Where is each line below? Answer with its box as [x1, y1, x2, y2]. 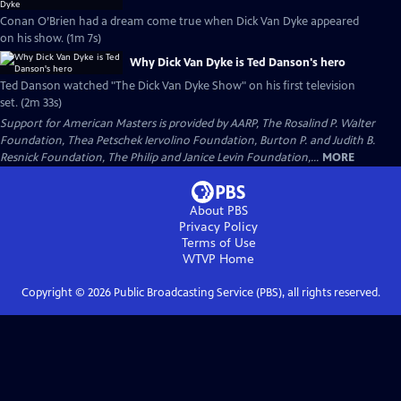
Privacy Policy [179, 219, 258, 235]
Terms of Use [181, 235, 256, 251]
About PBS [189, 203, 248, 218]
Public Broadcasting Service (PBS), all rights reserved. [110, 286, 380, 300]
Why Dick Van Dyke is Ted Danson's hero [130, 55, 346, 70]
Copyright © [21, 286, 88, 300]
